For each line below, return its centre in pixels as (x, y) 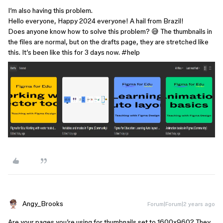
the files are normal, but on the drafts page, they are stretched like (108, 42)
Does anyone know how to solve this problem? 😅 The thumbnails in (110, 31)
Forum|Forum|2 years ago (181, 204)
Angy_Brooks (43, 204)
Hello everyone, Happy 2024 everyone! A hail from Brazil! (96, 21)
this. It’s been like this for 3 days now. (65, 52)
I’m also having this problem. (50, 10)
